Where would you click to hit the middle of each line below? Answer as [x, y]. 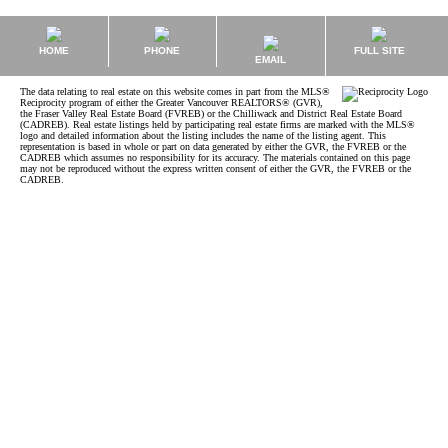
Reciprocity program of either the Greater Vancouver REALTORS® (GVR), [171, 102]
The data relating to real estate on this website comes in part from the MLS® [175, 91]
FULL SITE [379, 50]
